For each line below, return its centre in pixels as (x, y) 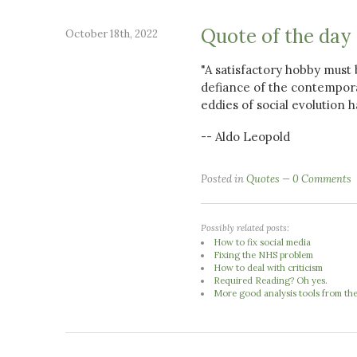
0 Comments (322, 178)
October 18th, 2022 (112, 33)
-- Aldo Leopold (245, 136)
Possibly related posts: (245, 228)
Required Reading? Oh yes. (271, 280)
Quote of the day (276, 36)
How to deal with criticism (269, 267)
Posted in (224, 178)
